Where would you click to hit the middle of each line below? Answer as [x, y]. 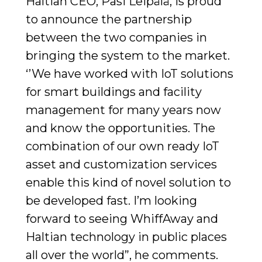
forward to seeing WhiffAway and [122, 218]
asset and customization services [121, 164]
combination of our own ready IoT [123, 146]
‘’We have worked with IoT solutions [130, 73]
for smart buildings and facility [114, 92]
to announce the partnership [109, 19]
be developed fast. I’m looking [111, 200]
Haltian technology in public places [126, 237]
